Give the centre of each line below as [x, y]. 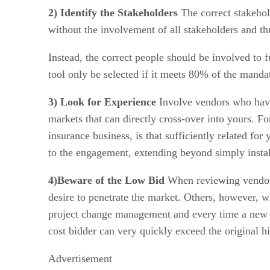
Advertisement [80, 258]
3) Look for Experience [102, 102]
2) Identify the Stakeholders [113, 12]
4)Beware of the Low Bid [106, 180]
